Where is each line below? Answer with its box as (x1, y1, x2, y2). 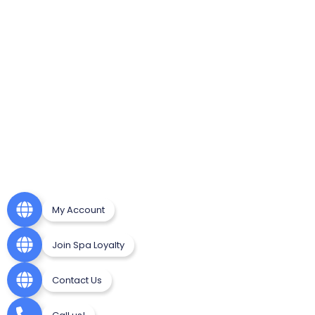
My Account (52, 202, 105, 217)
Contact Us (52, 273, 102, 287)
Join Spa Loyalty (52, 238, 124, 252)
